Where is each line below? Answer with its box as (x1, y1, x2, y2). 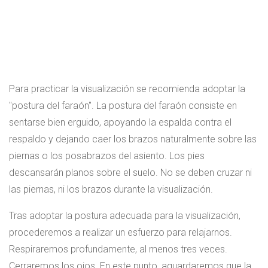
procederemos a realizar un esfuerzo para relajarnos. (9, 227, 232, 239)
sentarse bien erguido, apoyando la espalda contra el (9, 117, 232, 129)
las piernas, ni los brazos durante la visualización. (9, 184, 213, 196)
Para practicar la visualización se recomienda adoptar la (9, 83, 245, 95)
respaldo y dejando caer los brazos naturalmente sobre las (9, 133, 257, 145)
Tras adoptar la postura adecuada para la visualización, (9, 210, 240, 222)
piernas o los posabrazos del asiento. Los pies (9, 150, 205, 162)
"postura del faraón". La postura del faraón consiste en (9, 100, 237, 112)
